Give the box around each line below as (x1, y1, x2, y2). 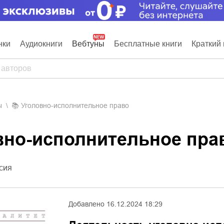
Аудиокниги (20, 39, 62, 48)
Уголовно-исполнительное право (25, 101, 129, 109)
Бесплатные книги (114, 39, 182, 48)
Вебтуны (72, 39, 104, 48)
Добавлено (68, 200, 104, 208)
